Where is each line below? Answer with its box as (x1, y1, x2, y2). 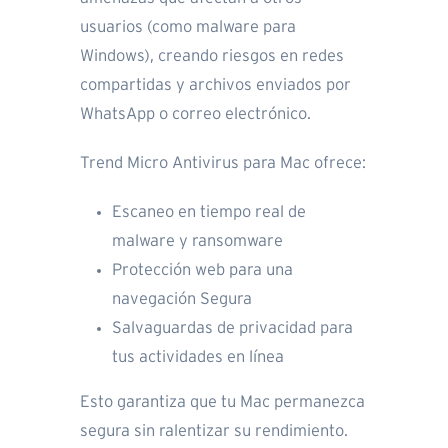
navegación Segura (112, 291, 252, 308)
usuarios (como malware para (80, 19, 296, 36)
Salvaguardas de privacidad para (112, 320, 353, 337)
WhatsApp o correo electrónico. (80, 106, 311, 123)
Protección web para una (112, 262, 293, 279)
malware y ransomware (112, 233, 283, 250)
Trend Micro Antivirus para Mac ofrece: (80, 155, 366, 172)
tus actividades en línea (112, 349, 284, 366)
